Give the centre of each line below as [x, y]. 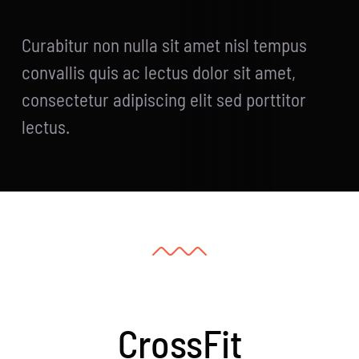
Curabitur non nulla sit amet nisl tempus [165, 45]
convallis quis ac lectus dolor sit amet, [159, 73]
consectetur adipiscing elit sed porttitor [164, 100]
